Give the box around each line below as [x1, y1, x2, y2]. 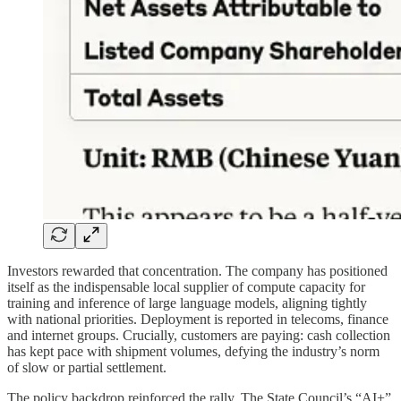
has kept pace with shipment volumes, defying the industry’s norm [7, 343, 380, 359]
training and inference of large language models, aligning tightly [7, 294, 367, 311]
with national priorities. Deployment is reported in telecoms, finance [7, 311, 388, 327]
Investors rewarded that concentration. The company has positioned [7, 262, 388, 278]
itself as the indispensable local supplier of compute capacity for [7, 278, 365, 294]
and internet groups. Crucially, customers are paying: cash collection [7, 327, 390, 343]
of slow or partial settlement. [7, 359, 166, 375]
